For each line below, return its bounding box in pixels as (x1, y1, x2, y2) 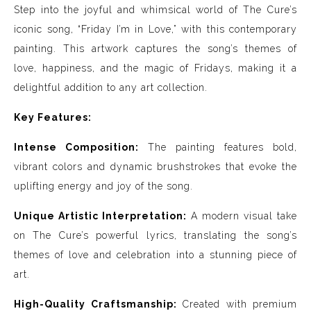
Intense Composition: (14, 142, 139, 153)
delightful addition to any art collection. (14, 82, 208, 93)
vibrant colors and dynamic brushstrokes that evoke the (14, 161, 297, 172)
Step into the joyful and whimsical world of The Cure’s (14, 4, 297, 15)
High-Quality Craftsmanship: (14, 299, 177, 310)
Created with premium (176, 299, 297, 310)
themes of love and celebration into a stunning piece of (14, 249, 297, 260)
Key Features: (14, 112, 92, 123)
